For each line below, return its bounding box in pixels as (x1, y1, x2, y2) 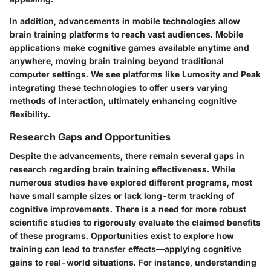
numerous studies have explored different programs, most (10, 177, 252, 188)
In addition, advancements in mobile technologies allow (10, 16, 240, 27)
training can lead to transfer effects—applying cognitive (10, 244, 241, 255)
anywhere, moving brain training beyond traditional (10, 56, 224, 67)
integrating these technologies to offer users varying (10, 82, 228, 93)
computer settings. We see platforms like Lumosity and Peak (10, 69, 261, 80)
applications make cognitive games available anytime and (10, 42, 249, 53)
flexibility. (10, 109, 50, 120)
